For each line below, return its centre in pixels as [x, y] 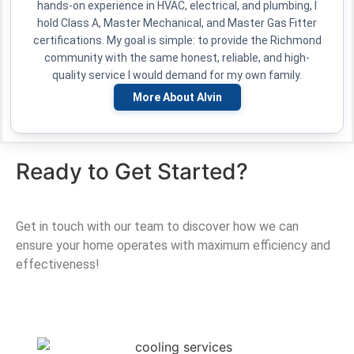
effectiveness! [58, 265]
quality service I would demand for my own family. [177, 75]
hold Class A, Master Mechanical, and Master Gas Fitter [177, 23]
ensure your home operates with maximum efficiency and [173, 246]
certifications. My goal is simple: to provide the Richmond [177, 41]
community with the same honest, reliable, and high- [177, 58]
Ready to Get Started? [132, 172]
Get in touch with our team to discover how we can [157, 227]
